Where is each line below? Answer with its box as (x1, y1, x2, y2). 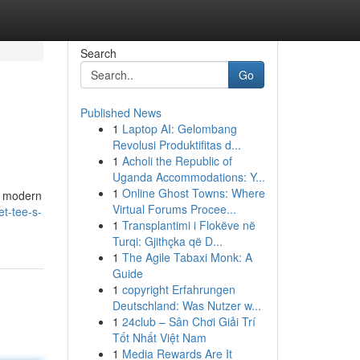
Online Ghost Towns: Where (121, 185, 265, 201)
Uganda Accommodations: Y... (112, 169, 265, 185)
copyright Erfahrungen (121, 281, 235, 297)
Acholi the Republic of (121, 153, 232, 169)
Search (80, 45, 117, 61)
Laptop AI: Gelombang (121, 121, 237, 137)
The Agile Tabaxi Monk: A (121, 249, 252, 265)
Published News (80, 104, 162, 121)
